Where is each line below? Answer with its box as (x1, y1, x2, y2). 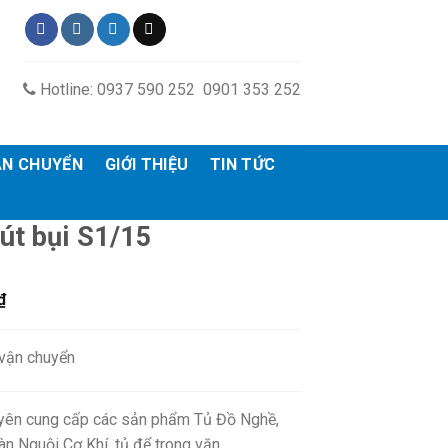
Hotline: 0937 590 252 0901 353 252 (36, 80, 301, 99)
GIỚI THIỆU (104, 154, 189, 174)
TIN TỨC (210, 154, 276, 174)
